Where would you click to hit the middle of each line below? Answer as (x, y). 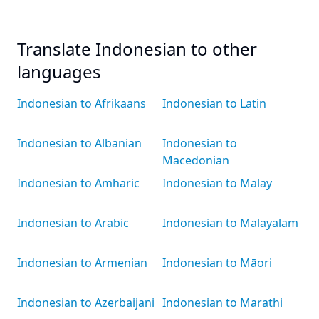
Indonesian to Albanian (79, 143)
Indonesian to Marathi (223, 303)
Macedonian (196, 160)
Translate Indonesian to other (137, 49)
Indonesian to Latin (214, 103)
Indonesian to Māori (217, 263)
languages (59, 72)
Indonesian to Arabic (73, 223)
